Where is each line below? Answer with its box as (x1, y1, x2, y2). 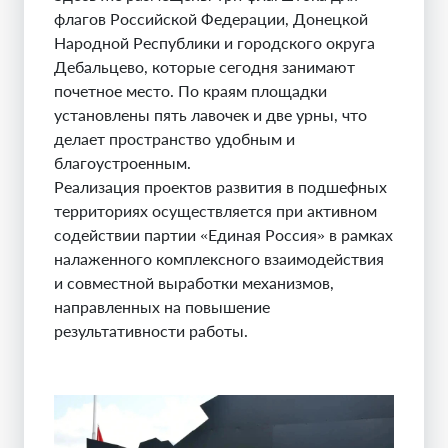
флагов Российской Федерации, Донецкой (54, 9, 368, 28)
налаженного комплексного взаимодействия (54, 249, 384, 268)
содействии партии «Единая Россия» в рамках (54, 225, 393, 244)
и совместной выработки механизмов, (54, 273, 334, 292)
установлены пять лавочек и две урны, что (54, 105, 367, 124)
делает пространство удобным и (54, 129, 295, 148)
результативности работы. (54, 321, 248, 340)
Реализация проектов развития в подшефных (54, 177, 387, 196)
